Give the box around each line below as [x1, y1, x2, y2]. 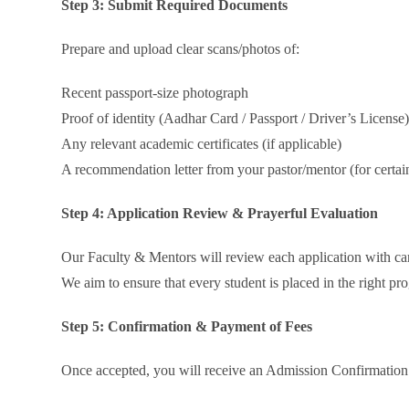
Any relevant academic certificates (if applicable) [61, 136, 342, 152]
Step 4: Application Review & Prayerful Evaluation [61, 205, 379, 221]
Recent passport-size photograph [61, 85, 249, 100]
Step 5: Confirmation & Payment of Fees [61, 319, 313, 334]
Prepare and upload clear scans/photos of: [61, 41, 300, 57]
